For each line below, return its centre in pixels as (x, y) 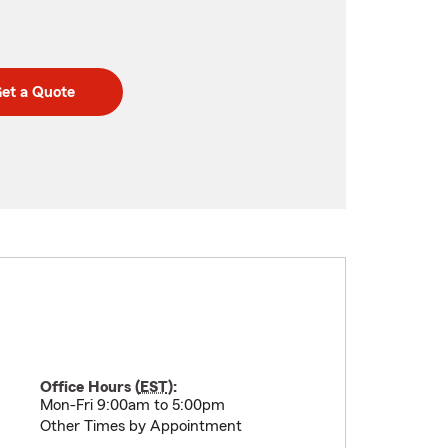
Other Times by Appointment (140, 426)
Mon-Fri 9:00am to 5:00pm (132, 405)
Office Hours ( (89, 387)
